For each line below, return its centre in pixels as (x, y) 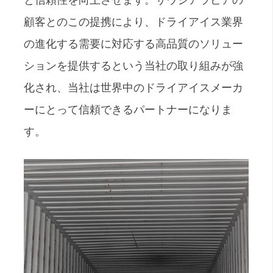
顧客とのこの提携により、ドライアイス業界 (133, 21)
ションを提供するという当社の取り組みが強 (133, 65)
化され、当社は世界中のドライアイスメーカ (133, 87)
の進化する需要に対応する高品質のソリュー (133, 43)
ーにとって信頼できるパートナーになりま (128, 109)
